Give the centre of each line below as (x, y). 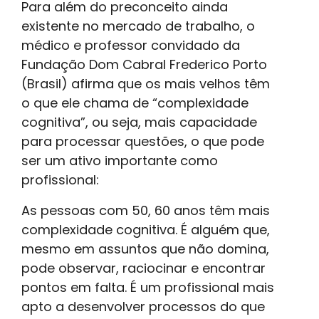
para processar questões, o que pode (143, 141)
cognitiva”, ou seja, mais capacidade (139, 122)
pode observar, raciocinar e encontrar (143, 268)
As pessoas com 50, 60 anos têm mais (146, 210)
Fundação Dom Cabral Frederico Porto (144, 64)
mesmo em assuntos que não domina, (145, 249)
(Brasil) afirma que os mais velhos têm (146, 83)
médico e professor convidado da (131, 45)
